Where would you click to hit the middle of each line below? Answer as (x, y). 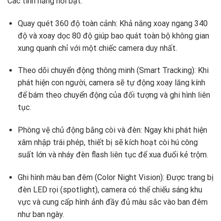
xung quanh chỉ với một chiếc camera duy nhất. (97, 48)
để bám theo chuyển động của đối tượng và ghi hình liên (114, 95)
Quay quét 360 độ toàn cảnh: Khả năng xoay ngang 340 (112, 23)
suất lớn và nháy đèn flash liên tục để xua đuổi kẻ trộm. (113, 155)
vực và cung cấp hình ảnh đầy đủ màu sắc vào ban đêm (112, 202)
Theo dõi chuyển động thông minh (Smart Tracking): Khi (113, 71)
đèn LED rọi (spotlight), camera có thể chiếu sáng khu (110, 190)
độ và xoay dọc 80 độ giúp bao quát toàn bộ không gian (113, 36)
